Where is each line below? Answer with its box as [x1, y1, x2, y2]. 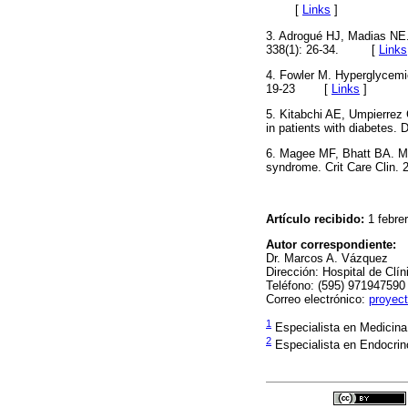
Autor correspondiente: [266, 237, 396, 251]
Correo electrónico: [266, 291, 369, 306]
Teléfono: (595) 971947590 [266, 278, 405, 292]
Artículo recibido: [266, 211, 364, 226]
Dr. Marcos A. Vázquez [266, 250, 388, 265]
